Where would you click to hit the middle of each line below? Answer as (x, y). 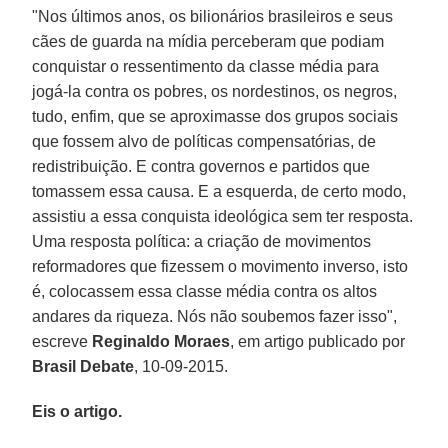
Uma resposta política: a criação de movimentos (202, 241)
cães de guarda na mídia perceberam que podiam (208, 41)
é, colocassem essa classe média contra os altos (205, 291)
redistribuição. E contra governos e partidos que (201, 166)
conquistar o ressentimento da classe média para (206, 66)
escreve (62, 341)
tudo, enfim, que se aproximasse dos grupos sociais (215, 116)
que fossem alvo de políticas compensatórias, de (204, 141)
